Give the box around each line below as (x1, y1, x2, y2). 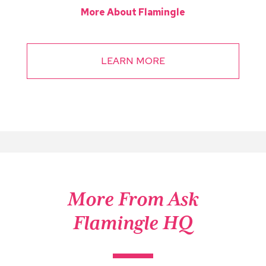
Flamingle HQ (72, 211, 193, 233)
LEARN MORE (100, 54, 165, 67)
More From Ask (67, 188, 198, 210)
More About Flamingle (80, 5, 185, 18)
